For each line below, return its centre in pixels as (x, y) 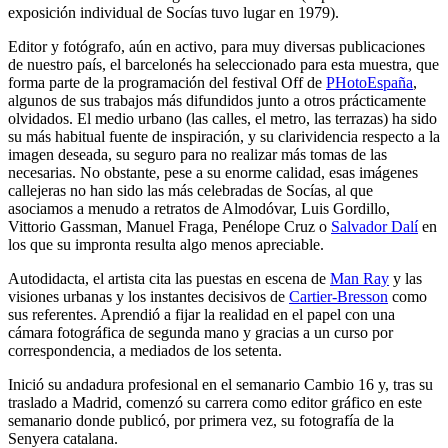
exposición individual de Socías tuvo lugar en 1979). (173, 13)
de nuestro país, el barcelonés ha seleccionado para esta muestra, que (223, 65)
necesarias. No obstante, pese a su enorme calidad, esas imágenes (213, 173)
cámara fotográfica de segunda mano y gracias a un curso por (200, 333)
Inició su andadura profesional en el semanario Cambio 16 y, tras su (220, 385)
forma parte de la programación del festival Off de (167, 83)
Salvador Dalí (374, 227)
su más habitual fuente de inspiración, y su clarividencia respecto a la (224, 137)
